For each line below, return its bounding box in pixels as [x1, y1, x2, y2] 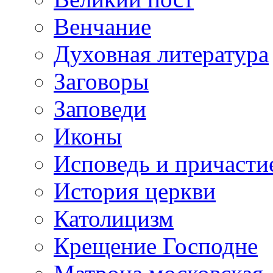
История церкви [54, 177, 216, 204]
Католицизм [54, 205, 174, 232]
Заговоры [54, 68, 149, 94]
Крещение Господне [54, 232, 258, 259]
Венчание [54, 13, 151, 40]
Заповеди [54, 95, 146, 122]
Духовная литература [54, 40, 269, 67]
